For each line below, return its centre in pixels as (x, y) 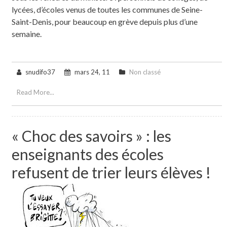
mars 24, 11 (92, 72)
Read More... (35, 92)
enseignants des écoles (87, 154)
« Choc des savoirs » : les (91, 136)
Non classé (145, 72)
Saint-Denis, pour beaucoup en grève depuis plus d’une (104, 21)
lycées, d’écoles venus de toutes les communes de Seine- (107, 9)
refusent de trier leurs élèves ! (111, 172)
